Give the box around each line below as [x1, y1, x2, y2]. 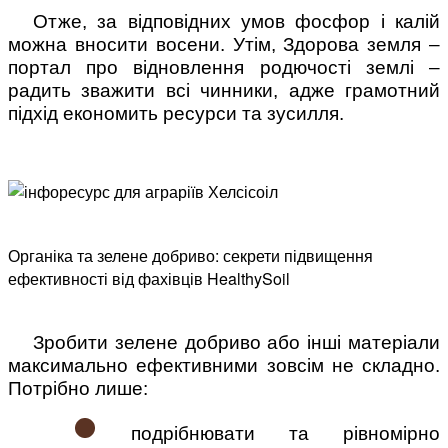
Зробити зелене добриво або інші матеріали [33, 332, 440, 354]
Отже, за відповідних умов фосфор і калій [33, 10, 440, 32]
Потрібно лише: [8, 378, 148, 400]
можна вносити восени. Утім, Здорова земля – [8, 33, 440, 55]
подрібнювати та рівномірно [97, 423, 440, 445]
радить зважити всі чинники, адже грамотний [8, 79, 440, 101]
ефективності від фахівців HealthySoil [8, 266, 290, 290]
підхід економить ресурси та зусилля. [8, 102, 344, 124]
